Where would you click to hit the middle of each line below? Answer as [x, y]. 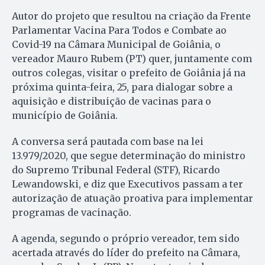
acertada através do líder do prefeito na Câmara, [126, 253]
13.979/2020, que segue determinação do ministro [129, 156]
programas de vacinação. [72, 213]
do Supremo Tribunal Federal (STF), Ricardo [116, 170]
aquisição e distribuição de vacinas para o [112, 101]
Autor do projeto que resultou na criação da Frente [131, 16]
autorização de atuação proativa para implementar [132, 198]
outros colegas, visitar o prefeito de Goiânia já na [129, 73]
